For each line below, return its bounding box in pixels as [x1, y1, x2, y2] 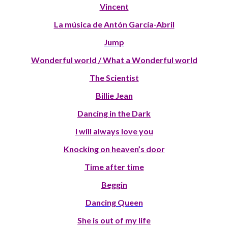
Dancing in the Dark [77, 108, 151, 118]
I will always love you [75, 126, 153, 136]
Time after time [84, 161, 144, 172]
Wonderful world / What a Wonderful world [31, 54, 197, 65]
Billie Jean [95, 90, 133, 100]
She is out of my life [77, 215, 151, 225]
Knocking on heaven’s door [63, 144, 165, 154]
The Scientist [89, 72, 139, 82]
